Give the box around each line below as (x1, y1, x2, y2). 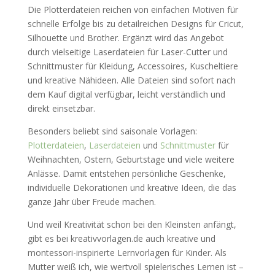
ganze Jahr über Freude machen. (27, 195, 156, 207)
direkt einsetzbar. (27, 102, 95, 114)
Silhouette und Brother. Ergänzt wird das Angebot (27, 31, 224, 44)
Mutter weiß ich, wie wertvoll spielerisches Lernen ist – (27, 260, 244, 273)
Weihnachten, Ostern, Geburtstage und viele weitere (27, 153, 234, 165)
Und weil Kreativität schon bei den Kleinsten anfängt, (27, 218, 236, 230)
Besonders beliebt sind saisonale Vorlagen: (27, 125, 197, 137)
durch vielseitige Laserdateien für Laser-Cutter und (27, 45, 228, 58)
